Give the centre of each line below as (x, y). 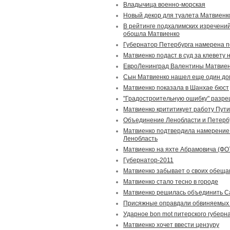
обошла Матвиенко (151, 34)
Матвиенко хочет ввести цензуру (171, 225)
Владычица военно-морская (164, 5)
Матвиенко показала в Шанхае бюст (176, 88)
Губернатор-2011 (148, 160)
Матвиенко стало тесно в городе (171, 182)
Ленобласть (140, 139)
